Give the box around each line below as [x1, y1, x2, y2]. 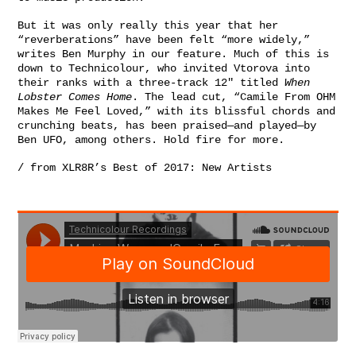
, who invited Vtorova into [145, 61, 310, 75]
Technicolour [68, 61, 145, 75]
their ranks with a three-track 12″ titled [17, 75, 278, 89]
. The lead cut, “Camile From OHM [132, 90, 335, 103]
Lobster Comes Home [17, 90, 132, 103]
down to [17, 61, 68, 75]
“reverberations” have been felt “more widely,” [17, 33, 310, 46]
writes [17, 47, 62, 60]
